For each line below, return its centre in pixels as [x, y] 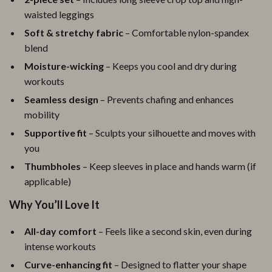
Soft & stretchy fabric [74, 32]
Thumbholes [53, 166]
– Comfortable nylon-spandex [186, 32]
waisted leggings [59, 14]
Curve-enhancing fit [68, 264]
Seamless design [61, 99]
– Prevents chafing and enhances [166, 99]
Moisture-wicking [64, 66]
